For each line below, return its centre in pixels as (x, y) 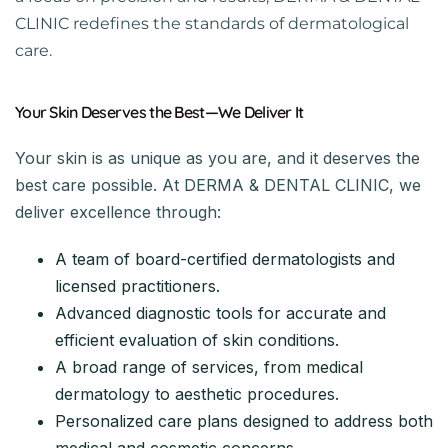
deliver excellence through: (118, 211)
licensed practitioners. (137, 285)
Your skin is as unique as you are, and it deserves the (217, 157)
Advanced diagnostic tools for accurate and (220, 312)
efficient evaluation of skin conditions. (197, 339)
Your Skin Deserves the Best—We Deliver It (159, 111)
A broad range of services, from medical (209, 366)
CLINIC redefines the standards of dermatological (212, 23)
